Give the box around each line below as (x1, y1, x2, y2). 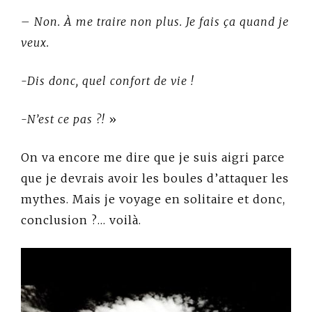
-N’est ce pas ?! (21, 111, 105, 126)
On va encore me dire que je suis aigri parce (21, 150, 285, 164)
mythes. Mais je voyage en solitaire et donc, (21, 192, 286, 206)
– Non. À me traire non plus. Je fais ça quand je (21, 14, 289, 29)
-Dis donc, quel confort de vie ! (21, 73, 194, 88)
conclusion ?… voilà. (21, 212, 141, 227)
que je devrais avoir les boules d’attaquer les (21, 171, 289, 185)
